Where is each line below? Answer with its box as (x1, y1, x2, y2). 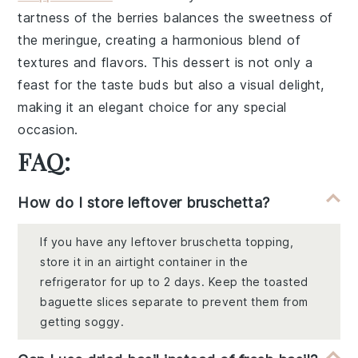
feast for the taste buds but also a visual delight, (18, 77, 324, 93)
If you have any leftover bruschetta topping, (40, 235, 294, 249)
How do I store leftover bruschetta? (18, 194, 270, 212)
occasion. (18, 121, 78, 138)
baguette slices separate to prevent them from (40, 295, 308, 309)
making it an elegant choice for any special (18, 99, 287, 116)
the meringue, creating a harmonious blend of (18, 32, 301, 49)
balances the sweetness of (158, 10, 333, 26)
